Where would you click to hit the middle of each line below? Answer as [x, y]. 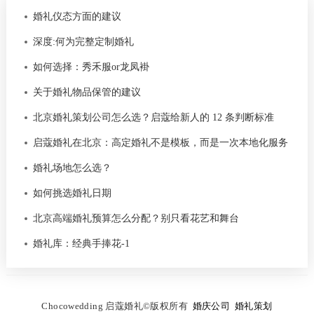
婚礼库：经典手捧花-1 [81, 243]
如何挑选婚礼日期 [72, 193]
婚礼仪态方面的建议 [77, 16]
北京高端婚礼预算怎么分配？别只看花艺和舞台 [136, 218]
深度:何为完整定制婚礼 [83, 41]
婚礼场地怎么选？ [72, 168]
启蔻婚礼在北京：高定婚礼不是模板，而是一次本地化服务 [160, 142]
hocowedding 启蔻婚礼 [95, 306]
